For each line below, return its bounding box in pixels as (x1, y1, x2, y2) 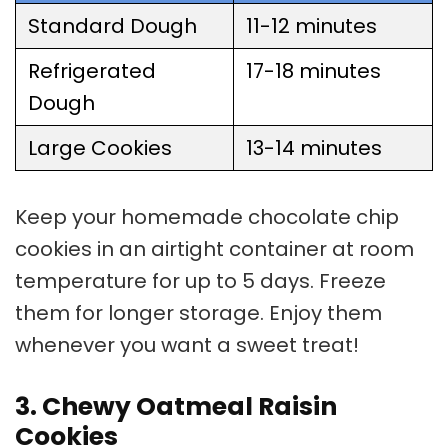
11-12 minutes (246, 11, 377, 40)
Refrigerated (28, 56, 156, 85)
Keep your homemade (15, 202, 248, 231)
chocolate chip (248, 202, 399, 231)
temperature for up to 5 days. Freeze (15, 266, 386, 295)
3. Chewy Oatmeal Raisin (15, 388, 337, 424)
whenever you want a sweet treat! (15, 330, 359, 359)
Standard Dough (28, 11, 197, 40)
